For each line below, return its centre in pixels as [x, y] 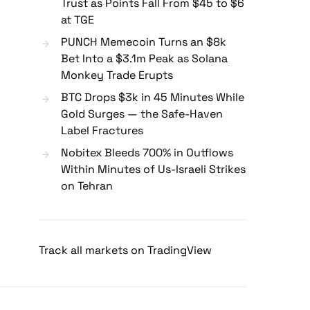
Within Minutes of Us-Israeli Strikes [153, 170]
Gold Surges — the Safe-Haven [142, 114]
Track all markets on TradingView [125, 250]
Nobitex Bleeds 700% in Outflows [147, 153]
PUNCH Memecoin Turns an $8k [144, 42]
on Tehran [87, 186]
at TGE [77, 20]
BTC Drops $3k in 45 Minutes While [153, 98]
